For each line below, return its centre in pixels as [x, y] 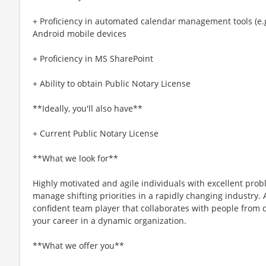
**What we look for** [75, 158]
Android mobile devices [80, 33]
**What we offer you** [78, 245]
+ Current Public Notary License [96, 133]
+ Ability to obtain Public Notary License [112, 83]
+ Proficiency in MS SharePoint [93, 58]
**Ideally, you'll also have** [88, 108]
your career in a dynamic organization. [110, 220]
